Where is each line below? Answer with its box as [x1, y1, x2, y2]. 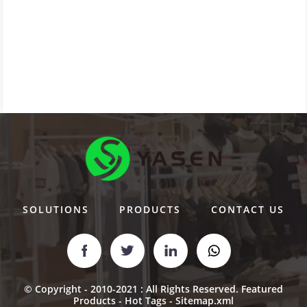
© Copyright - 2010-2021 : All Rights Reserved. [24, 282, 241, 296]
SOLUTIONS [23, 203, 89, 217]
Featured [241, 282, 283, 296]
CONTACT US [211, 203, 284, 217]
